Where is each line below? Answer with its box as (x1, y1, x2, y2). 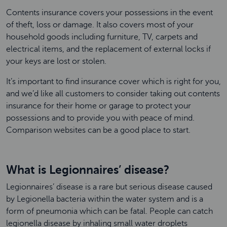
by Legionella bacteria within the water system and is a (6, 195, 203, 204)
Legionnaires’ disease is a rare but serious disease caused (6, 182, 212, 192)
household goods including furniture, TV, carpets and (6, 32, 198, 42)
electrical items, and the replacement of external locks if (6, 45, 211, 54)
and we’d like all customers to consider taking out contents (6, 89, 220, 98)
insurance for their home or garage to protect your (6, 101, 191, 110)
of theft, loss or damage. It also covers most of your (6, 20, 194, 29)
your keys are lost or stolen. (6, 57, 108, 66)
